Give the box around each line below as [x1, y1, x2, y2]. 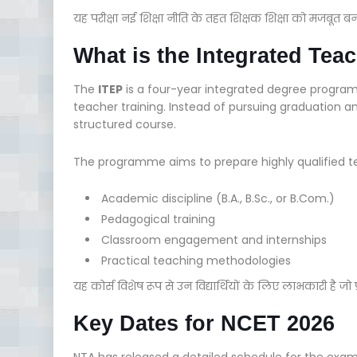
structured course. [73, 116, 176, 132]
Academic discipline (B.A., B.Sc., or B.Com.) [101, 190, 335, 206]
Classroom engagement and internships [101, 231, 327, 248]
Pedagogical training [101, 210, 215, 227]
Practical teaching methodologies [101, 252, 291, 269]
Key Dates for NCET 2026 [73, 311, 335, 335]
